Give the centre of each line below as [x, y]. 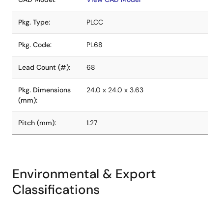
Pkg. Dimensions [44, 90]
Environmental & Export [84, 174]
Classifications [56, 190]
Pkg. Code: [35, 45]
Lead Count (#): [44, 67]
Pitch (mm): [37, 123]
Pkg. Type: [34, 22]
